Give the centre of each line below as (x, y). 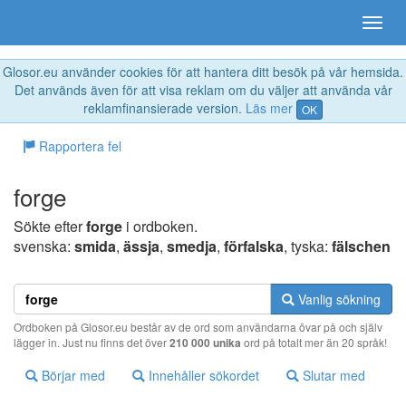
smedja (192, 246)
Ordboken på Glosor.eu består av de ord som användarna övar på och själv (198, 327)
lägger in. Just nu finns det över (92, 343)
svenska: (44, 246)
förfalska (254, 246)
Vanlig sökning (338, 300)
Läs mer (269, 108)
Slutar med (332, 376)
